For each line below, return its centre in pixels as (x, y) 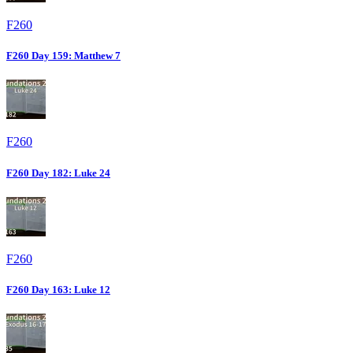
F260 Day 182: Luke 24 (58, 173)
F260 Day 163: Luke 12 (58, 289)
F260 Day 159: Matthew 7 (63, 56)
